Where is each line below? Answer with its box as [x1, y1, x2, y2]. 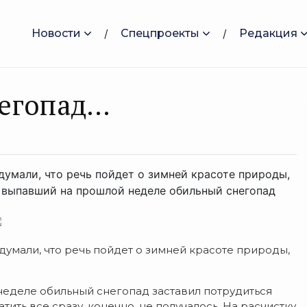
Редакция [239, 27, 297, 40]
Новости [32, 27, 81, 40]
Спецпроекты [121, 27, 199, 40]
